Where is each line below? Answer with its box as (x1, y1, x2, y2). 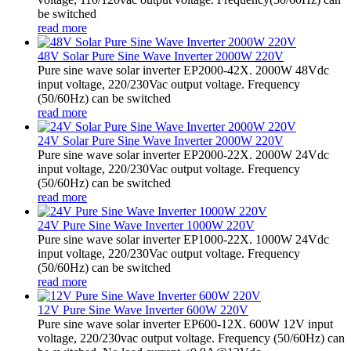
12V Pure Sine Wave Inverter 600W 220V (38, 302, 248, 317)
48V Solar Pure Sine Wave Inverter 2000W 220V (38, 49, 284, 63)
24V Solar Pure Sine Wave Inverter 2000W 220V (38, 133, 284, 147)
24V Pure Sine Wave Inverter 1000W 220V (38, 218, 255, 232)
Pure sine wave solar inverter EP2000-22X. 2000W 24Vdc (38, 147, 329, 161)
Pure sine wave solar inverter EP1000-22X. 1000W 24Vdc (38, 232, 329, 246)
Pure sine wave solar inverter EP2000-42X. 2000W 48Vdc (38, 63, 329, 77)
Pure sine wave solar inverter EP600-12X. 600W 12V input (38, 317, 333, 331)
